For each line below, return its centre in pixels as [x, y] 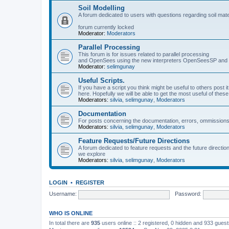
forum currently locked [106, 27]
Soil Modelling [101, 8]
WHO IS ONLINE [71, 213]
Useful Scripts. [101, 80]
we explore [92, 154]
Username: [63, 194]
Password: [188, 194]
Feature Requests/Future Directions [134, 141]
